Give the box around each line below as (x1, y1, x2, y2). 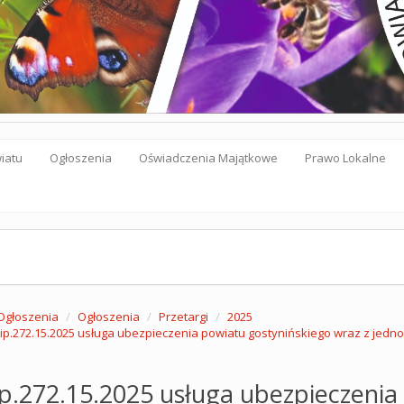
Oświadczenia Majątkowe (139, 150, 278, 166)
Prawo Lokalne (305, 150, 386, 166)
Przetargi (158, 308, 208, 325)
